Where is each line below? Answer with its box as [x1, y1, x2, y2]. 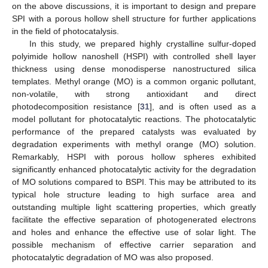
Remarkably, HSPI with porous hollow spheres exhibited [12, 151, 256, 162]
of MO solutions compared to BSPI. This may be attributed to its [12, 176, 256, 187]
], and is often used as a [149, 101, 256, 111]
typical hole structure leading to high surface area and [12, 189, 256, 199]
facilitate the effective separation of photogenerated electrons [12, 214, 256, 224]
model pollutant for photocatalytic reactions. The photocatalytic [12, 114, 256, 124]
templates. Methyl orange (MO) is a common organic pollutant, [12, 76, 256, 86]
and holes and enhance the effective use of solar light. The [12, 227, 256, 237]
